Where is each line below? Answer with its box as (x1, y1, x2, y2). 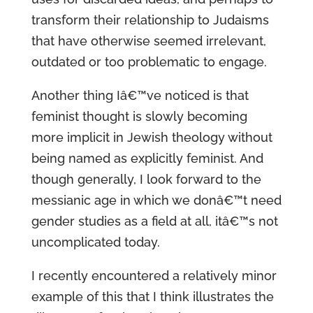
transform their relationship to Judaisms (31, 13, 269, 27)
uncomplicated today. (31, 235, 160, 249)
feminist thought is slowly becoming (31, 109, 247, 124)
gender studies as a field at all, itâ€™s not (31, 214, 278, 228)
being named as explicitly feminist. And (31, 151, 263, 166)
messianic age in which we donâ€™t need (31, 193, 282, 208)
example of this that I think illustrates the (31, 289, 274, 304)
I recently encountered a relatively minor (31, 268, 277, 283)
